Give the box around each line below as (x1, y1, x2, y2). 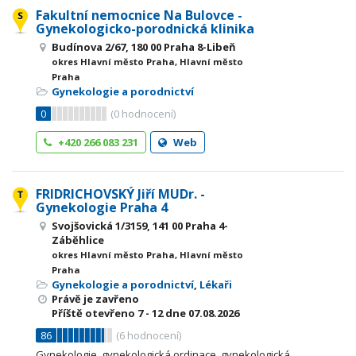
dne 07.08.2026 (163, 306, 239, 320)
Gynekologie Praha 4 (36, 199, 168, 216)
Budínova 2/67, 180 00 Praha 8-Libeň (52, 40, 236, 54)
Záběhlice (52, 233, 104, 247)
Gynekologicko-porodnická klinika (36, 20, 254, 37)
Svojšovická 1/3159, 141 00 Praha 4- (52, 219, 228, 233)
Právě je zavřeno (52, 292, 139, 306)
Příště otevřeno (52, 306, 137, 320)
